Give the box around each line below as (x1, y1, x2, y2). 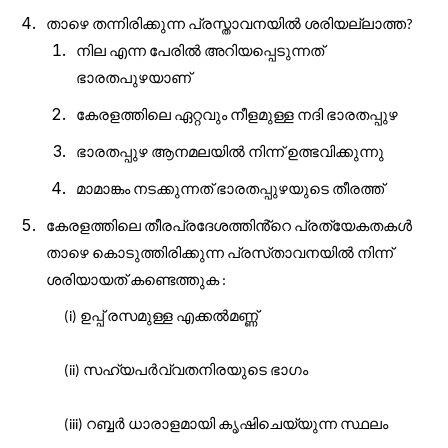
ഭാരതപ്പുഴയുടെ (216, 180, 329, 197)
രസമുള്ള (107, 307, 173, 324)
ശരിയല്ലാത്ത (304, 15, 406, 32)
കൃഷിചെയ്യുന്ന (218, 415, 337, 432)
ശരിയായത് (46, 271, 127, 288)
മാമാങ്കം (76, 180, 130, 197)
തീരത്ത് (332, 180, 384, 197)
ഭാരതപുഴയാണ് (76, 69, 191, 86)
